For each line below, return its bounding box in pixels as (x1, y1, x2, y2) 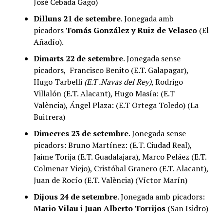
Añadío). (33, 36, 64, 47)
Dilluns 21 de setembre (33, 13, 121, 24)
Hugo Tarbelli (33, 76, 84, 87)
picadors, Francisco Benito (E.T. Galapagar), (33, 65, 188, 75)
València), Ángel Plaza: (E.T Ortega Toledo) (33, 100, 185, 110)
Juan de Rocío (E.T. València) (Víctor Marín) (33, 175, 187, 185)
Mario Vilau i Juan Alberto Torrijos (33, 203, 165, 214)
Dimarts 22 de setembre (33, 53, 123, 64)
